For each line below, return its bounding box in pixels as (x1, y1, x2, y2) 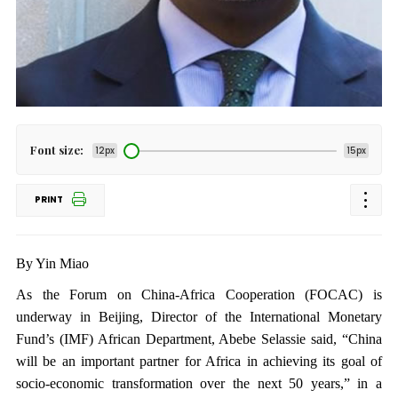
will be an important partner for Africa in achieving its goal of (15, 354, 383, 369)
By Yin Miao (15, 256, 89, 271)
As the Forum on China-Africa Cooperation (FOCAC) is (15, 287, 383, 302)
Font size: (29, 142, 84, 157)
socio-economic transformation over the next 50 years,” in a (15, 376, 383, 391)
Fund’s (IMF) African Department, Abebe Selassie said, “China (15, 331, 383, 346)
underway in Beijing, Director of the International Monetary (15, 309, 383, 324)
